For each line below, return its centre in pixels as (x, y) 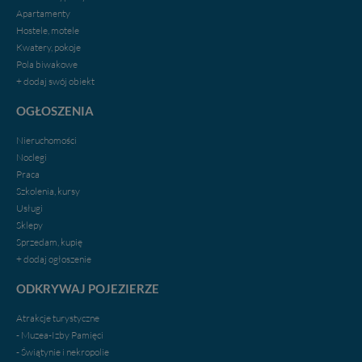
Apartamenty (43, 13)
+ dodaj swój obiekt (55, 81)
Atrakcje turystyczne (58, 318)
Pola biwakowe (47, 64)
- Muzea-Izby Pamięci (60, 335)
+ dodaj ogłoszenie (54, 259)
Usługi (29, 208)
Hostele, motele (48, 30)
